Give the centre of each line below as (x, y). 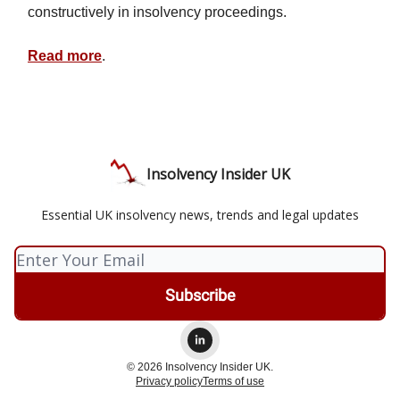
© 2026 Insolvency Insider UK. (200, 367)
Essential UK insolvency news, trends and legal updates (200, 215)
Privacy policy (169, 381)
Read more (65, 55)
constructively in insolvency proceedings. (157, 12)
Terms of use (233, 381)
